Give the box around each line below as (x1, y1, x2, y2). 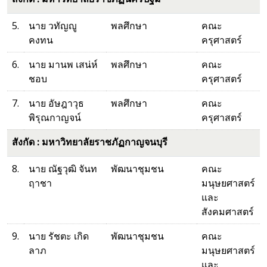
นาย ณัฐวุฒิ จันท (29, 162, 97, 175)
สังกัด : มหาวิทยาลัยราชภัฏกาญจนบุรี (12, 135, 167, 148)
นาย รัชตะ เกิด (29, 229, 89, 243)
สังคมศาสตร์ (201, 205, 254, 218)
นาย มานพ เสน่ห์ (29, 58, 98, 71)
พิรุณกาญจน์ (29, 111, 81, 124)
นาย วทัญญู (29, 19, 77, 32)
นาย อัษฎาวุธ (29, 97, 84, 110)
